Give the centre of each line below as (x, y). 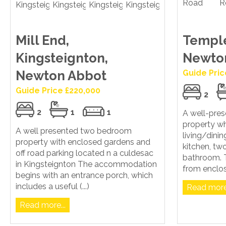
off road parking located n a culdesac (84, 153)
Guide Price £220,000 (58, 91)
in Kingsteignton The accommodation (86, 164)
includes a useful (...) (52, 187)
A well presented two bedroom (74, 131)
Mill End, (42, 41)
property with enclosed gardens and (83, 142)
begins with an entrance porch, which (84, 176)
